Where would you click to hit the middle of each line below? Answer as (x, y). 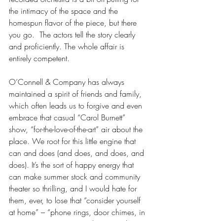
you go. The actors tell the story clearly (73, 35)
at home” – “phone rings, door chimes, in (78, 212)
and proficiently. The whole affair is (68, 46)
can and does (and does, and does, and (78, 153)
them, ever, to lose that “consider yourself (76, 200)
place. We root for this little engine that (74, 141)
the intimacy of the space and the (65, 11)
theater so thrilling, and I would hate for (74, 188)
